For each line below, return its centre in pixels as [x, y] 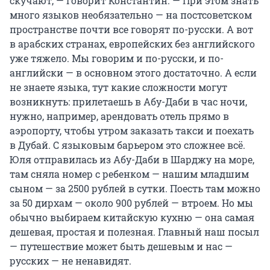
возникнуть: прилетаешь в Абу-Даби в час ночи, [128, 102]
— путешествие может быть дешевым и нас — [121, 246]
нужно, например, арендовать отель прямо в [119, 116]
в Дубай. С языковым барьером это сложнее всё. [127, 145]
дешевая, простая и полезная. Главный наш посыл [134, 232]
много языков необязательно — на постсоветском [131, 15]
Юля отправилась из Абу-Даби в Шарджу [111, 160]
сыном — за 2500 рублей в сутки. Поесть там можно [135, 189]
